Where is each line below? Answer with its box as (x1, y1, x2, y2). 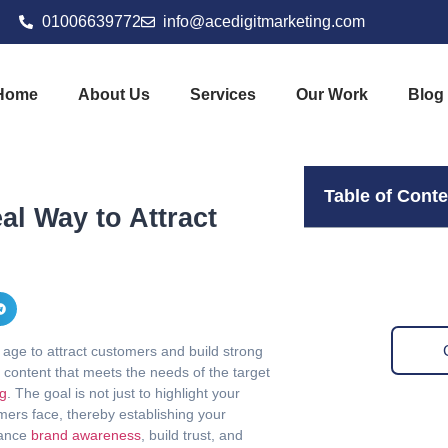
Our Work (295, 86, 368, 103)
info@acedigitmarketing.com (163, 13, 365, 30)
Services (189, 86, 256, 103)
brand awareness (27, 426, 141, 443)
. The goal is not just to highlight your (7, 384, 240, 401)
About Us (77, 86, 150, 103)
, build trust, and (141, 426, 243, 443)
